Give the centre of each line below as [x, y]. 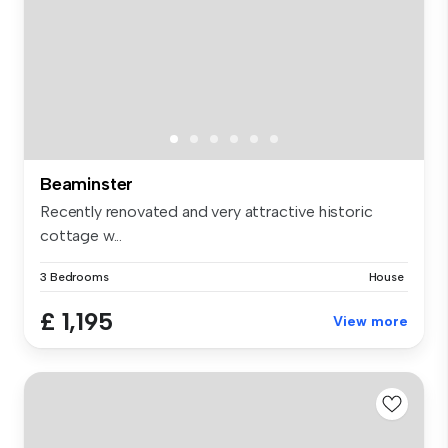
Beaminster [87, 184]
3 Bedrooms [74, 277]
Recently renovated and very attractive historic [206, 212]
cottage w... [81, 236]
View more [370, 322]
